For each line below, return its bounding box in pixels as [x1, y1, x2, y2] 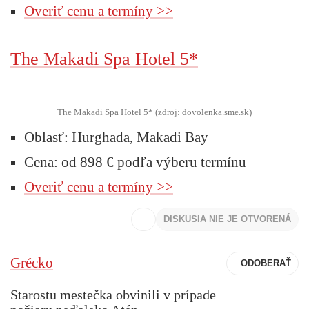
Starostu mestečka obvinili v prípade [10, 286, 216, 302]
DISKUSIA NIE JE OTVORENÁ [163, 213, 291, 224]
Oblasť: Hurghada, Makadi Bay [24, 128, 208, 146]
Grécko [10, 255, 53, 272]
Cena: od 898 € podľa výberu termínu [24, 153, 246, 170]
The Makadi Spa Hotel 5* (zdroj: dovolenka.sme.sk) [57, 106, 252, 117]
